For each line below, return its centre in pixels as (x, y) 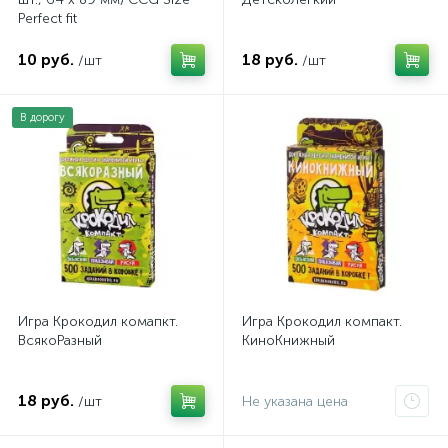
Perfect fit (47, 18)
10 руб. (46, 59)
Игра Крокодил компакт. (322, 321)
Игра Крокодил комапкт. (98, 321)
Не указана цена (295, 401)
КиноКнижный (288, 340)
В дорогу (42, 117)
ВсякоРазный (60, 340)
